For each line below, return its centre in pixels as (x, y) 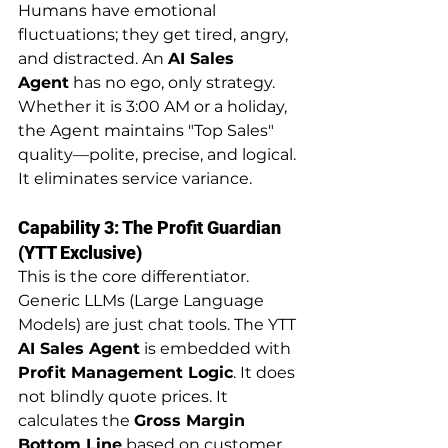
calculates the (76, 420)
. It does (266, 372)
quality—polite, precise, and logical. (159, 154)
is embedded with (217, 348)
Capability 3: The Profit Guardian (151, 227)
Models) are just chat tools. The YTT (159, 324)
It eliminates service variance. (135, 178)
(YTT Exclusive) (80, 252)
